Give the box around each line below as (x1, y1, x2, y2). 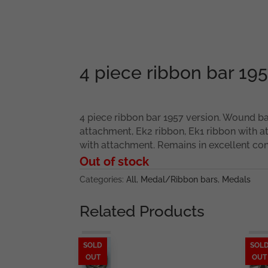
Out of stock (79, 154, 149, 169)
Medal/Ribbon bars (140, 174, 218, 184)
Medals (221, 174, 251, 184)
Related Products (79, 202, 205, 220)
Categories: (79, 174, 126, 184)
